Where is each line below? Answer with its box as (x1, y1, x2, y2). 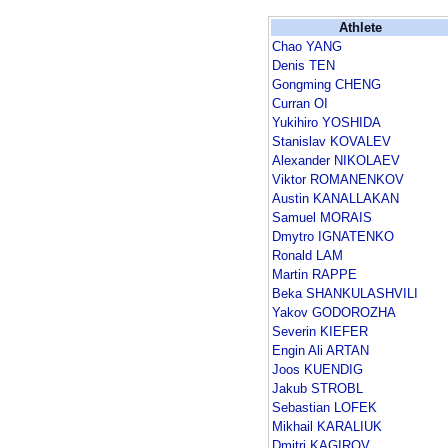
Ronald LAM (272, 248, 343, 264)
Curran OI (272, 96, 328, 112)
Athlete (339, 20, 382, 36)
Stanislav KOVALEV (272, 134, 391, 150)
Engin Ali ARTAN (272, 343, 369, 359)
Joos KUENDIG (272, 362, 363, 378)
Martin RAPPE (272, 267, 357, 283)
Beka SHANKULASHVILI (272, 286, 418, 302)
